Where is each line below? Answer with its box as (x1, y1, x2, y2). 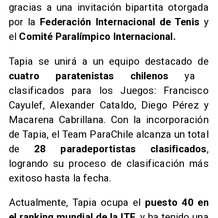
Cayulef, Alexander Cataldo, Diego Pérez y (8, 99, 209, 111)
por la (8, 16, 40, 28)
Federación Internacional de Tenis (40, 16, 200, 28)
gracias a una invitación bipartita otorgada (8, 1, 209, 14)
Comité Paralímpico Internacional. (19, 31, 176, 43)
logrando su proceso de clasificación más (8, 157, 209, 169)
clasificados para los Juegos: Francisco (8, 84, 209, 96)
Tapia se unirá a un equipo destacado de (8, 55, 209, 67)
